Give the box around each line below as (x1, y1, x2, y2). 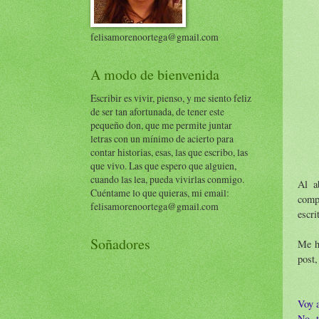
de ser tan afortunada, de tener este (90, 105, 224, 118)
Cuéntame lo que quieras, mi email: (90, 186, 229, 199)
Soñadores (90, 234, 150, 253)
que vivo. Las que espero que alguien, (90, 159, 236, 172)
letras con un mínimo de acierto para (90, 132, 234, 145)
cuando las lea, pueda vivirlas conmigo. (90, 172, 244, 186)
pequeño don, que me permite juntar (90, 118, 232, 132)
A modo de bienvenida (90, 65, 219, 84)
